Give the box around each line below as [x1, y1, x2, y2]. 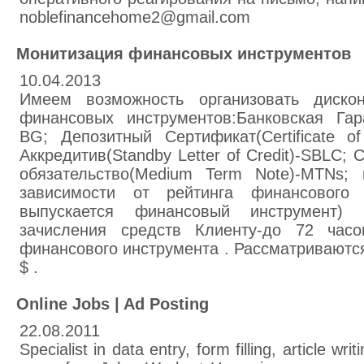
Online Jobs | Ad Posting [16, 295, 209, 313]
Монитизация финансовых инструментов [16, 45, 351, 63]
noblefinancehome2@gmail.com [19, 8, 250, 26]
